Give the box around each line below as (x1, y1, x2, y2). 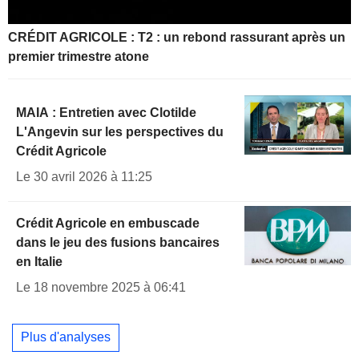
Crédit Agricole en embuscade (16, 216, 200, 230)
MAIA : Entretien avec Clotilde (16, 105, 196, 119)
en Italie (16, 254, 63, 268)
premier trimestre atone (8, 49, 149, 63)
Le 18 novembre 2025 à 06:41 (16, 280, 186, 294)
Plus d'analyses (21, 330, 111, 345)
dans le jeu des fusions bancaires (16, 235, 220, 249)
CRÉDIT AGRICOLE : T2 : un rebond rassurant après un (8, 30, 345, 44)
